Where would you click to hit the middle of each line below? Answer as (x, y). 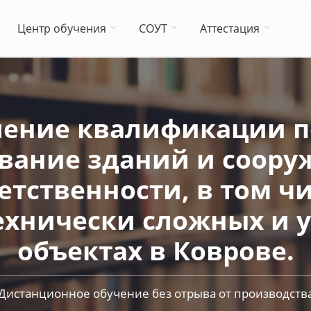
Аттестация (230, 28)
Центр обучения (62, 28)
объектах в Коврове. (155, 250)
